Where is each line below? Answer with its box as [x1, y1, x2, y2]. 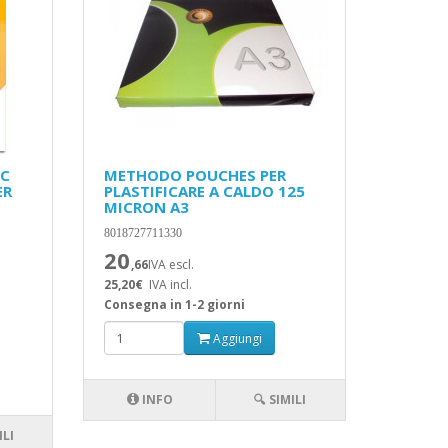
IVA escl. [148, 256, 195, 273]
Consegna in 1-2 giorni [104, 296, 246, 313]
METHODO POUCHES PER [104, 165, 287, 185]
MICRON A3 [104, 197, 190, 217]
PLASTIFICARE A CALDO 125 [104, 181, 306, 201]
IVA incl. [149, 276, 193, 293]
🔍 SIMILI [254, 391, 307, 408]
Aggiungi [210, 329, 263, 347]
